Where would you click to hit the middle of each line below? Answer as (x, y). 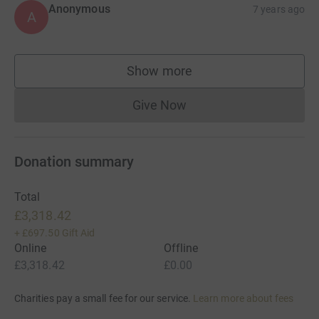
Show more (159, 71)
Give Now (159, 105)
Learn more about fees (244, 299)
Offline (181, 249)
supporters (190, 78)
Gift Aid (78, 233)
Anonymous (79, 9)
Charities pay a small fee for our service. (103, 299)
